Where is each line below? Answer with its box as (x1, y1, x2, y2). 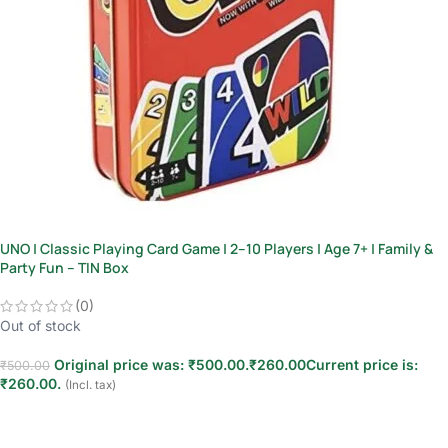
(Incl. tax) (65, 378, 116, 393)
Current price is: (306, 356, 418, 374)
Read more (12, 405, 78, 424)
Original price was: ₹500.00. (54, 356, 249, 374)
